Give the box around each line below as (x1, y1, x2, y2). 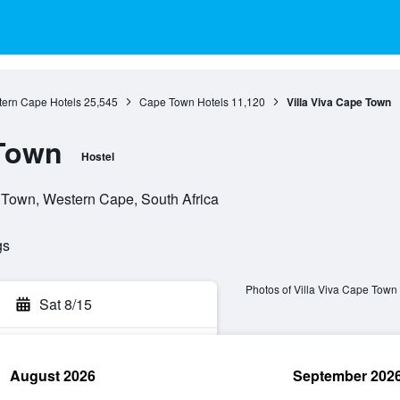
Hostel (80, 148, 114, 164)
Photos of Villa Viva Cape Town (245, 281, 397, 297)
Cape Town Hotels (138, 94, 229, 109)
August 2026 (10, 365, 96, 386)
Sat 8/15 (39, 294, 92, 314)
